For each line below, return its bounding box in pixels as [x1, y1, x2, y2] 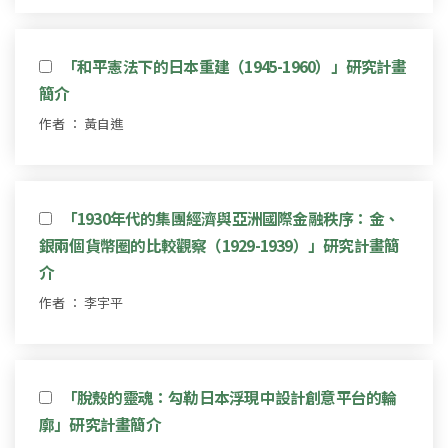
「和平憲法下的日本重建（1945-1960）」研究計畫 [61, 54, 407, 77]
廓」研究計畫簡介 [39, 412, 161, 435]
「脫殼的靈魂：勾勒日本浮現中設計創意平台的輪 [61, 385, 397, 408]
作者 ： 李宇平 [39, 292, 123, 312]
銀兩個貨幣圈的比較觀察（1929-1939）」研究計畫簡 [39, 233, 400, 256]
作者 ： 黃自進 [39, 113, 123, 133]
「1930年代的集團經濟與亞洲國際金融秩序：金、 [61, 206, 399, 229]
